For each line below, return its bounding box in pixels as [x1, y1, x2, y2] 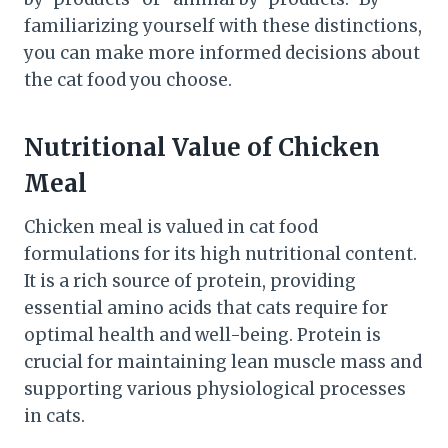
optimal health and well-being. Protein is [24, 323, 381, 346]
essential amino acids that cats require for [24, 296, 388, 319]
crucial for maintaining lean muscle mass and [24, 350, 422, 373]
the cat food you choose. [24, 68, 232, 91]
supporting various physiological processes [24, 377, 406, 400]
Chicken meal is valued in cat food [24, 215, 318, 238]
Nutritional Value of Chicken [24, 131, 380, 163]
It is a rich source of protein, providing [24, 269, 356, 292]
